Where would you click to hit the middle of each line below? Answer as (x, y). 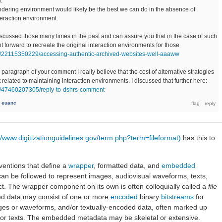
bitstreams (177, 197)
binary (149, 197)
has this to (198, 138)
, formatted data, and (128, 166)
